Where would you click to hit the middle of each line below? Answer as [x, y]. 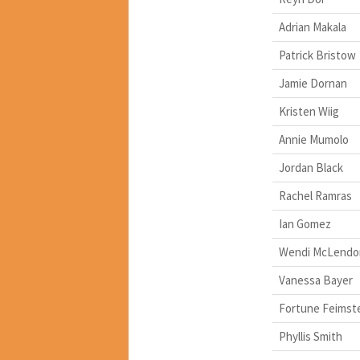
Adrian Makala [312, 27]
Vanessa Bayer [315, 280]
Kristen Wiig [309, 111]
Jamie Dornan [313, 83]
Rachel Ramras [315, 196]
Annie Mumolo [313, 139]
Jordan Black [311, 168]
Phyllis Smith [310, 336]
